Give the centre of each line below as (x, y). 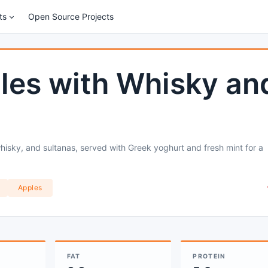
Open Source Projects (71, 16)
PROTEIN (209, 256)
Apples (30, 188)
